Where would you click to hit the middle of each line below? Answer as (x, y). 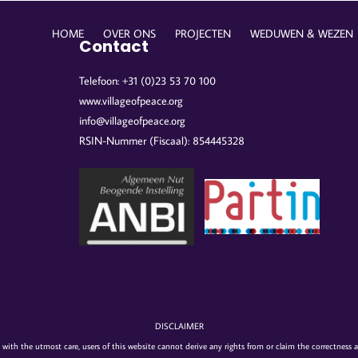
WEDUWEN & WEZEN (301, 34)
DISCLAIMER (179, 326)
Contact (113, 46)
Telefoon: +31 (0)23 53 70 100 (147, 81)
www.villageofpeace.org (131, 101)
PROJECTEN (203, 34)
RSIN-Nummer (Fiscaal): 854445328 (161, 141)
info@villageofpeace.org (132, 121)
